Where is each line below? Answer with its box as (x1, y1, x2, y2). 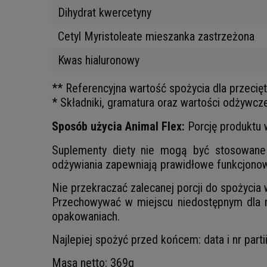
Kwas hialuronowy (58, 53, 139, 67)
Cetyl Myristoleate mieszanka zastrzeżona (58, 29, 257, 44)
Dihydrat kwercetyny (58, 5, 151, 20)
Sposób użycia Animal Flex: (52, 119, 185, 133)
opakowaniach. (52, 209, 120, 223)
